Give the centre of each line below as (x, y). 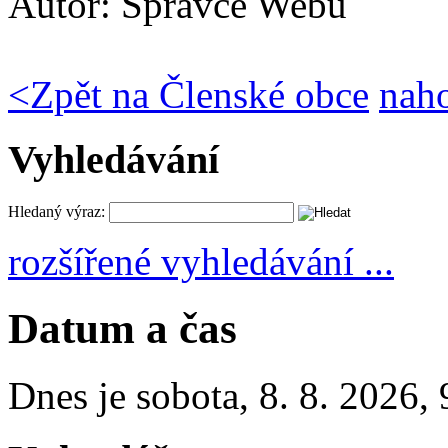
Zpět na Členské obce (199, 95)
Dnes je (72, 395)
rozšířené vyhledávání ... (201, 261)
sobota (187, 395)
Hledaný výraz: (56, 211)
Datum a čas (122, 328)
